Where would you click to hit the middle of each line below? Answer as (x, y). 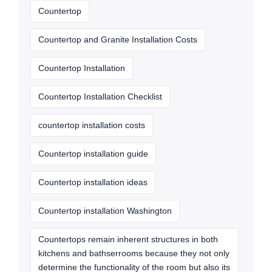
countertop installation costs (92, 125)
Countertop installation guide (93, 153)
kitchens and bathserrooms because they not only (134, 253)
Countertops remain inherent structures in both (128, 239)
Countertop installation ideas (93, 182)
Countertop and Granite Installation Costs (118, 39)
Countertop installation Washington (105, 210)
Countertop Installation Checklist (100, 96)
